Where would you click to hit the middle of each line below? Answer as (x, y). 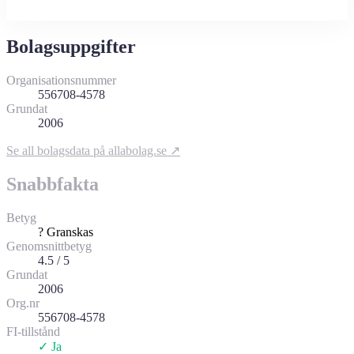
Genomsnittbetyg (49, 246)
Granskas (68, 232)
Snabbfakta (53, 184)
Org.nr (23, 303)
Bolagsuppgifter (71, 46)
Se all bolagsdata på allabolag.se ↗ (93, 150)
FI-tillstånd (33, 331)
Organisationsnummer (61, 80)
